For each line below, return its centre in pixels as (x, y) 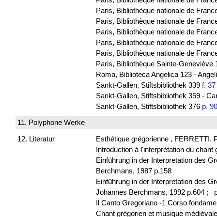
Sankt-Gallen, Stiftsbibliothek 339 (149, 85)
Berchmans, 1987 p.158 (133, 170)
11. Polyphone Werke (51, 123)
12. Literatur (36, 139)
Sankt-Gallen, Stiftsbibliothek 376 (149, 106)
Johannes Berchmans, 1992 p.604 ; (154, 192)
